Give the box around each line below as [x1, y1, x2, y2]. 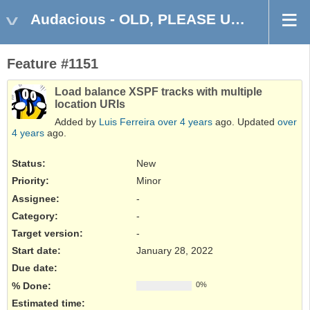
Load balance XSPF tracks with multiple [55, 86, 262, 98]
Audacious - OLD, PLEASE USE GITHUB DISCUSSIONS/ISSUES [30, 11, 230, 27]
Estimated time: [12, 297, 85, 309]
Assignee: [12, 192, 60, 204]
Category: [12, 210, 58, 221]
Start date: [12, 245, 61, 257]
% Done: [12, 280, 51, 291]
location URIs [55, 98, 125, 111]
